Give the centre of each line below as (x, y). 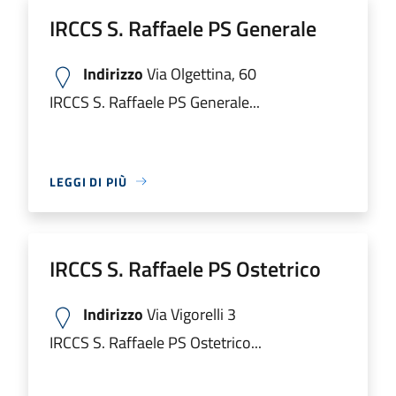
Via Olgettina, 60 (200, 73)
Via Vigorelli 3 (190, 314)
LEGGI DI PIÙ (88, 181)
